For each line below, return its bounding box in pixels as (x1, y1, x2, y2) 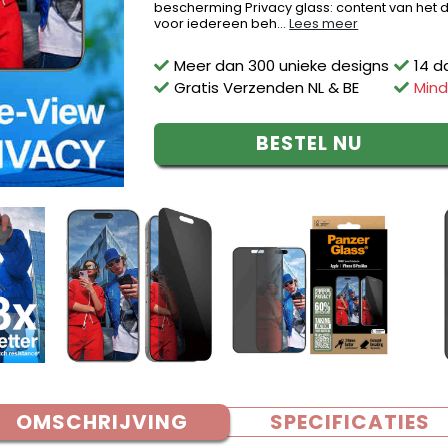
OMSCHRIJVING (16, 408, 189, 436)
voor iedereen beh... (154, 15, 290, 32)
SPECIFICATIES (269, 408, 430, 436)
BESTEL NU (255, 130, 362, 157)
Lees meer (289, 15, 359, 32)
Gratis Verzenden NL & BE (174, 77, 360, 98)
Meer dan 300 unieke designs (174, 55, 390, 76)
